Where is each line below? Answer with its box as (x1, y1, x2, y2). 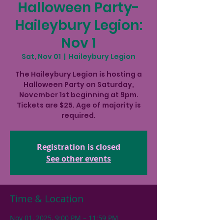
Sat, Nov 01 (22, 52, 61, 61)
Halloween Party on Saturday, (23, 80, 134, 89)
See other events (46, 153, 111, 164)
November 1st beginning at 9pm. (19, 90, 138, 100)
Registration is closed (37, 141, 120, 152)
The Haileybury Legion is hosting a (15, 69, 142, 79)
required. (61, 110, 96, 120)
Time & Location (10, 192, 83, 205)
